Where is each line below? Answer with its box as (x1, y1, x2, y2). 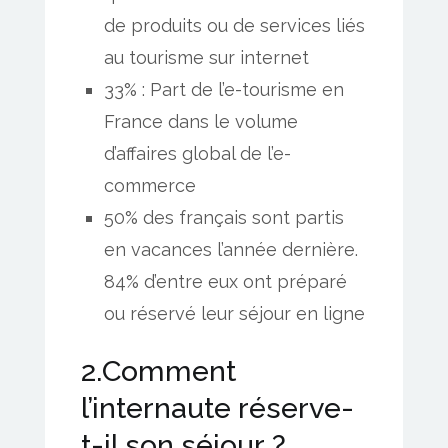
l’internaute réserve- (81, 391, 354, 426)
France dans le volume (104, 111, 299, 133)
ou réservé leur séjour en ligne (104, 303, 366, 325)
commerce (104, 175, 197, 197)
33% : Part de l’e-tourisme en (104, 79, 345, 101)
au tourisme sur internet (104, 47, 310, 69)
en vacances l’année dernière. (104, 239, 359, 261)
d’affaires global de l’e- (104, 143, 292, 165)
